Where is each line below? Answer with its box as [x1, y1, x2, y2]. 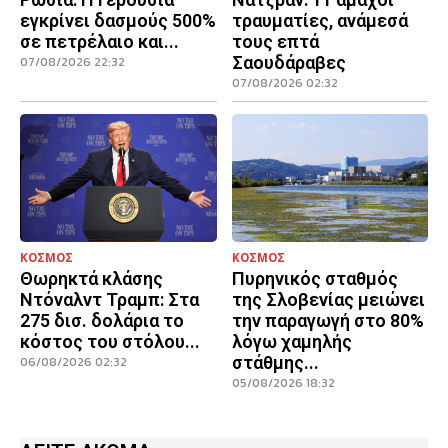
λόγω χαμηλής [231, 330, 352, 352]
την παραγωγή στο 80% [231, 309, 424, 331]
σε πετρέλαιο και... [20, 31, 179, 53]
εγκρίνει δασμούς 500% [20, 10, 216, 32]
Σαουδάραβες [231, 52, 346, 74]
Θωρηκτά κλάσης [20, 267, 163, 289]
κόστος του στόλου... [20, 330, 200, 352]
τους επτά [231, 31, 319, 53]
